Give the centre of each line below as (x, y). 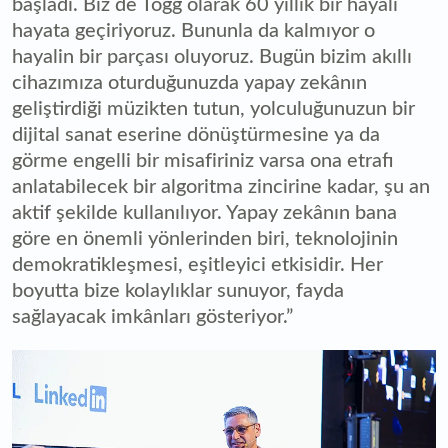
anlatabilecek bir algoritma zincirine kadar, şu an (221, 187)
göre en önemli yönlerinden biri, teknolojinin (205, 239)
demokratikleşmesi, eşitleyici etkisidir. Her (197, 265)
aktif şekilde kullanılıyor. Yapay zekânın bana (204, 213)
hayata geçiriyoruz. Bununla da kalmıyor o (193, 31)
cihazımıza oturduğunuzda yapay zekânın (189, 83)
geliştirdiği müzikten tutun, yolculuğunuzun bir (213, 109)
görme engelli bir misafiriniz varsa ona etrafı (203, 161)
